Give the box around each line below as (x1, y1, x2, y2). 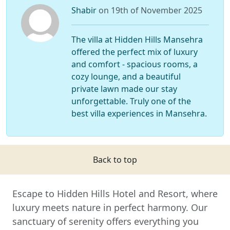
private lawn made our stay (71, 83, 177, 95)
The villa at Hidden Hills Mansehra (71, 34, 203, 46)
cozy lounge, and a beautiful (71, 71, 181, 83)
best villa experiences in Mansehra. (71, 108, 207, 120)
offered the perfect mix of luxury (71, 46, 198, 58)
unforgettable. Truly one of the (71, 95, 191, 107)
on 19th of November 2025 (98, 5, 202, 16)
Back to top (93, 154, 137, 166)
